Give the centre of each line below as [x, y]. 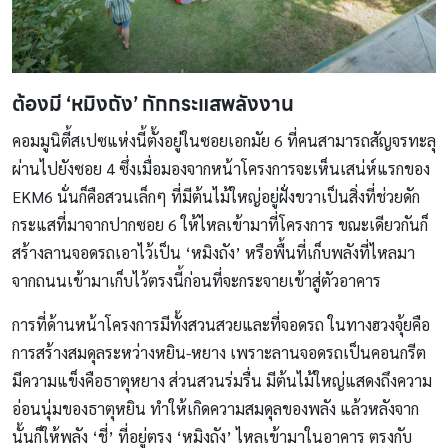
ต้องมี [39, 103]
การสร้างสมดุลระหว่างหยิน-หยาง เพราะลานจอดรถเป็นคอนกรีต [219, 352]
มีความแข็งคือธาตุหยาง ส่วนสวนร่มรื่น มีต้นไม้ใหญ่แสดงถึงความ [222, 380]
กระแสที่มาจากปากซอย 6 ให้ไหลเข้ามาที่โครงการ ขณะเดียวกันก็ [220, 224]
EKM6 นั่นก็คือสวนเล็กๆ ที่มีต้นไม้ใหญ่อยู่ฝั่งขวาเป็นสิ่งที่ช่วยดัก [216, 196]
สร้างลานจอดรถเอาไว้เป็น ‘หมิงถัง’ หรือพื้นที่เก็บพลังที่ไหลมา [213, 252]
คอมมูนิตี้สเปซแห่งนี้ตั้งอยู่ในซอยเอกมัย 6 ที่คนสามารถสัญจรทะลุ [224, 140]
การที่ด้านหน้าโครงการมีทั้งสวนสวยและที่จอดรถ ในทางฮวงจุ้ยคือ [221, 324]
